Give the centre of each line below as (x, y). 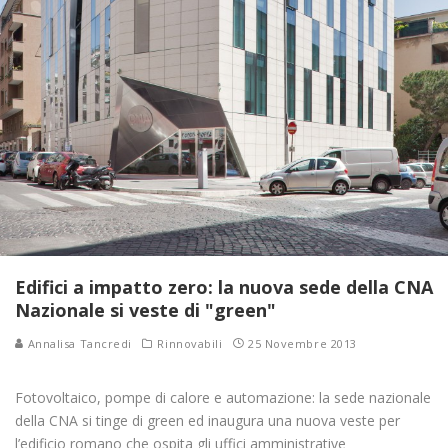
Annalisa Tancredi (78, 343)
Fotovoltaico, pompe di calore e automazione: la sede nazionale (223, 397)
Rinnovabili (190, 343)
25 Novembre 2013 (302, 343)
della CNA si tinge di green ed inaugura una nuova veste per (207, 420)
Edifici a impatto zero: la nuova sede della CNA (224, 286)
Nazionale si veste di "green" (145, 309)
